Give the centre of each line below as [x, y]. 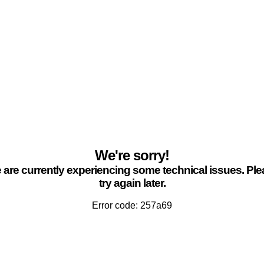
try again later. [132, 183]
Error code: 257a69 [132, 205]
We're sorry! [132, 155]
